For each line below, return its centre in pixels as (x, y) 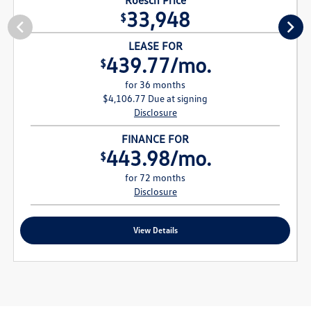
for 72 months (155, 177)
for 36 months (155, 84)
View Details (155, 230)
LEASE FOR (155, 45)
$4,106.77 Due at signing (155, 98)
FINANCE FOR (155, 138)
